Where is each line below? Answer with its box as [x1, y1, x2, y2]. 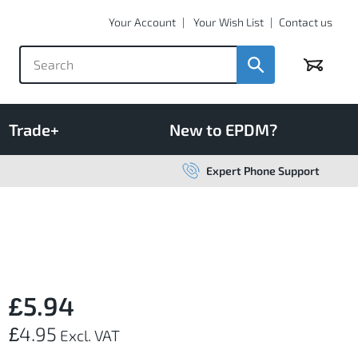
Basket [312, 62, 336, 73]
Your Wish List [193, 15, 264, 29]
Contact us [279, 15, 332, 29]
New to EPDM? [169, 119, 277, 139]
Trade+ [9, 119, 59, 139]
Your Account [109, 15, 176, 29]
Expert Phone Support [206, 163, 320, 177]
